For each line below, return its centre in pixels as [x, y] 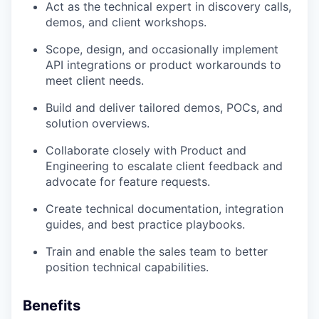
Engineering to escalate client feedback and [164, 166]
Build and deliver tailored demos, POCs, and [164, 108]
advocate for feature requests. [128, 182]
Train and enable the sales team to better [157, 252]
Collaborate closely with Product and [146, 151]
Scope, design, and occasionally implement [162, 49]
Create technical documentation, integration [164, 209]
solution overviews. [98, 124]
